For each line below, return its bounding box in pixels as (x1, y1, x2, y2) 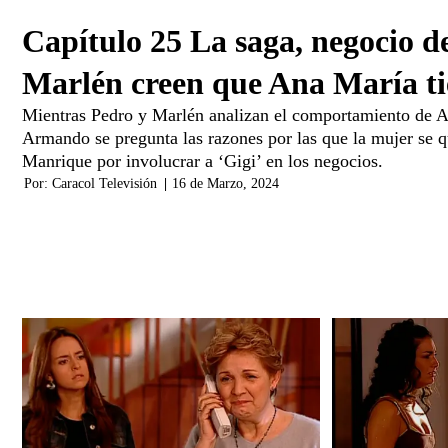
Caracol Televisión (52, 175, 157, 191)
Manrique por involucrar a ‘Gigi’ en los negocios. (22, 150, 383, 171)
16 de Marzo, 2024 (172, 175, 279, 191)
